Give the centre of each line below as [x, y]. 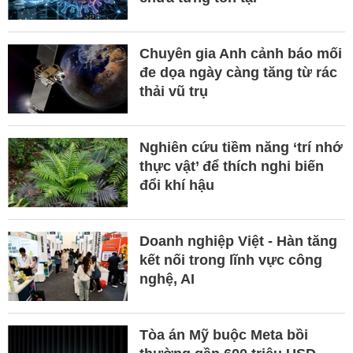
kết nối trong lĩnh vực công [230, 260]
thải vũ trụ [173, 92]
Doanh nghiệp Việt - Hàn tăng [238, 242]
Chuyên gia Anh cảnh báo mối [240, 54]
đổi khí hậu [176, 186]
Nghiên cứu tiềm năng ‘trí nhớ [241, 148]
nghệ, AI [167, 279]
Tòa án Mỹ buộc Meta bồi [223, 335]
